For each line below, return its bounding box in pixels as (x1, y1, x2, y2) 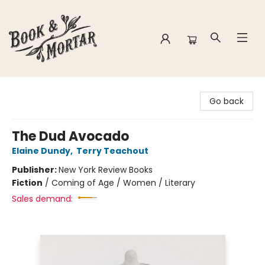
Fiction (12, 177, 43, 189)
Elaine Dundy (12, 145, 70, 157)
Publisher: (12, 164, 59, 176)
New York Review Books (59, 164, 153, 176)
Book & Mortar (9, 82, 67, 94)
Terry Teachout (76, 145, 148, 157)
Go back (209, 95, 244, 107)
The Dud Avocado (12, 127, 129, 146)
